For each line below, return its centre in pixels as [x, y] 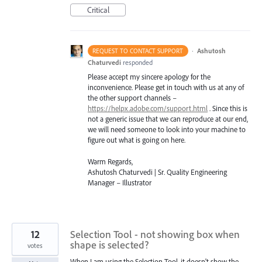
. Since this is [227, 108]
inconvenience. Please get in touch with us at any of [166, 87]
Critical [98, 10]
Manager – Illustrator [120, 182]
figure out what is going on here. [137, 140]
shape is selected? [109, 244]
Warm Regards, [110, 161]
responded [138, 63]
